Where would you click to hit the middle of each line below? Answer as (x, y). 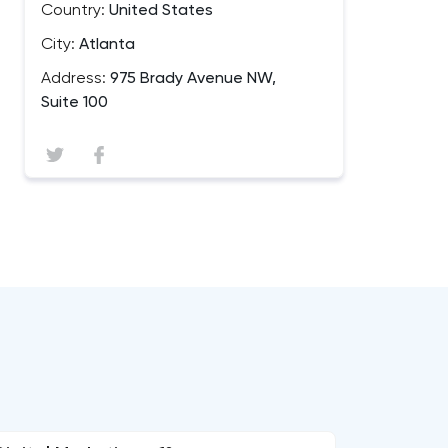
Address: (73, 79)
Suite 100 (74, 103)
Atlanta (105, 45)
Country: (73, 11)
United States (159, 11)
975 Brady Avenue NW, (191, 79)
